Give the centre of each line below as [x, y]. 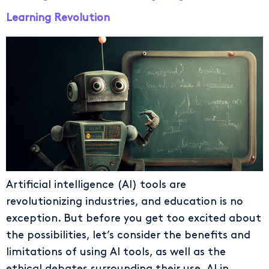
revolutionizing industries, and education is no [125, 202]
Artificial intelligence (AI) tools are [96, 185]
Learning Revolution [58, 18]
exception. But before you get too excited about [134, 219]
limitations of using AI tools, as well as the [116, 252]
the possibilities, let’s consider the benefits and [128, 235]
